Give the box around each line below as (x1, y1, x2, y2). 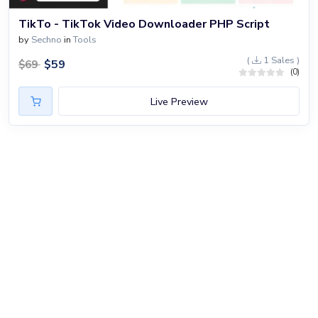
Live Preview (150, 94, 208, 109)
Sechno (31, 33, 62, 47)
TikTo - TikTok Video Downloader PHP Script (18, 16, 270, 33)
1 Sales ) (261, 54, 300, 67)
